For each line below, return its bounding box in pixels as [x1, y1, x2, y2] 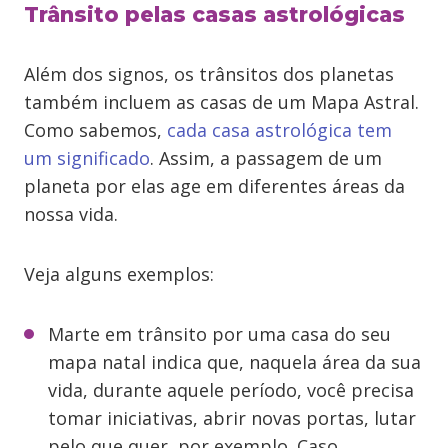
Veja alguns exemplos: [24, 262, 214, 286]
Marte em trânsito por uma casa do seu [48, 322, 391, 346]
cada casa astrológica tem [167, 118, 392, 142]
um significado [24, 146, 150, 170]
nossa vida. [24, 202, 118, 226]
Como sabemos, [24, 118, 167, 142]
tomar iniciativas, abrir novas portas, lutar [48, 406, 416, 430]
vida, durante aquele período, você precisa [48, 378, 414, 402]
